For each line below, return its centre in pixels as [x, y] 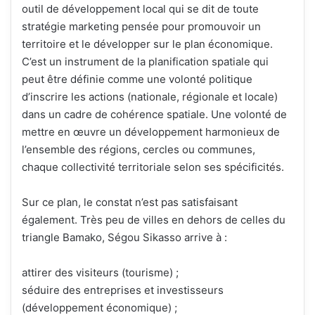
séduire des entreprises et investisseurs [123, 290]
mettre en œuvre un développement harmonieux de [151, 132]
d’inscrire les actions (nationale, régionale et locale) [150, 97]
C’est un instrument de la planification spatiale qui [145, 62]
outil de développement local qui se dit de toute [140, 9]
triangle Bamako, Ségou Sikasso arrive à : [124, 238]
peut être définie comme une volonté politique [137, 79]
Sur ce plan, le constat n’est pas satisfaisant [130, 202]
